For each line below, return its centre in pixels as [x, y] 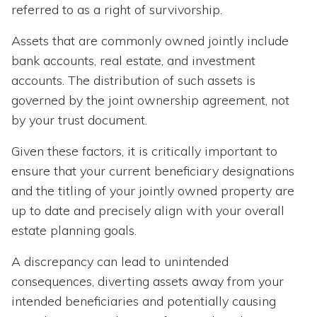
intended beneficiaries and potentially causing [144, 301]
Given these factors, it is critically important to [144, 151]
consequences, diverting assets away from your [148, 282]
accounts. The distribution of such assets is [133, 81]
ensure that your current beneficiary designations [153, 171]
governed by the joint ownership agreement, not [150, 100]
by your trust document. [79, 120]
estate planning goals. [74, 231]
